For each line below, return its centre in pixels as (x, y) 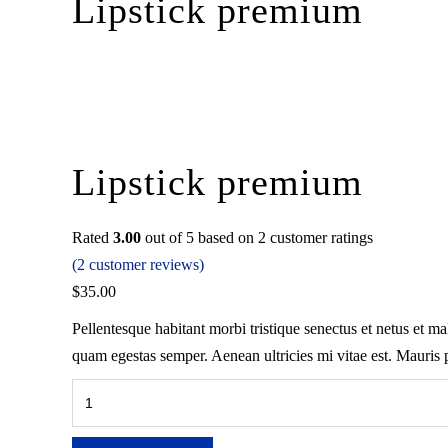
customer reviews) (144, 264)
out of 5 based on (199, 237)
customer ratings (319, 237)
